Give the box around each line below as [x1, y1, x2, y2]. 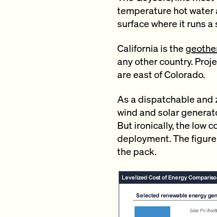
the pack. [117, 144, 156, 157]
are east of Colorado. [117, 67, 205, 80]
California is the [117, 41, 186, 54]
